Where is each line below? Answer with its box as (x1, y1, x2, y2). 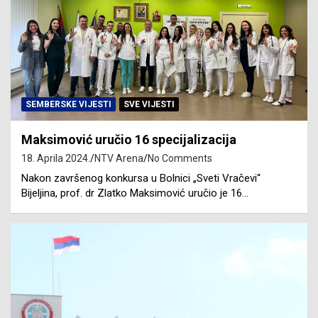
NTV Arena (94, 152, 143, 164)
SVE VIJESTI (124, 99, 175, 109)
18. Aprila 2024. (21, 152, 90, 164)
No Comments (148, 152, 212, 164)
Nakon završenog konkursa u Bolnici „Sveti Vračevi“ (21, 171, 261, 185)
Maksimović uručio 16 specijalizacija (21, 131, 236, 147)
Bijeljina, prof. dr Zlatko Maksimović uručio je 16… (21, 186, 248, 199)
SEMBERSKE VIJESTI (26, 99, 111, 109)
